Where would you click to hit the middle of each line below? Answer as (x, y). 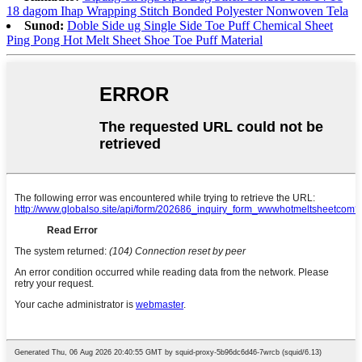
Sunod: (44, 25)
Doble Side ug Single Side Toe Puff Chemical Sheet (200, 25)
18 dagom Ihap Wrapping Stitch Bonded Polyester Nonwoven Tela (177, 11)
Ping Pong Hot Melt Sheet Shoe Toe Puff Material (135, 40)
